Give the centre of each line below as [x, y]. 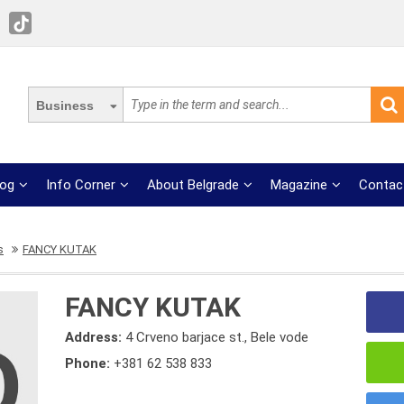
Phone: [90, 363]
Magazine [299, 185]
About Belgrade [193, 185]
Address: [96, 337]
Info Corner [81, 185]
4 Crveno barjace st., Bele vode [217, 337]
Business [65, 106]
